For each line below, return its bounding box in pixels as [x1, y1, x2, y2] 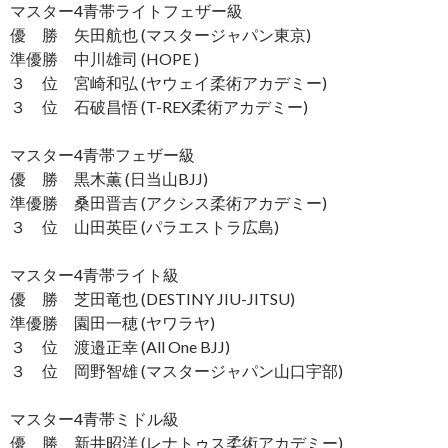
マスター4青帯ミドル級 [10, 408, 179, 428]
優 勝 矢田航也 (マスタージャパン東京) [10, 24, 311, 44]
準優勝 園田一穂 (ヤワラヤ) [10, 312, 215, 332]
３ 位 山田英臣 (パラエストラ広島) [10, 216, 279, 236]
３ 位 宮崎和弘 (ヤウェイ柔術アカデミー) [10, 72, 327, 92]
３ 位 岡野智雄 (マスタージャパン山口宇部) [10, 360, 343, 380]
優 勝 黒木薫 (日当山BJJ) [10, 168, 208, 188]
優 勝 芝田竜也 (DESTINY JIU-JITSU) [10, 288, 295, 308]
